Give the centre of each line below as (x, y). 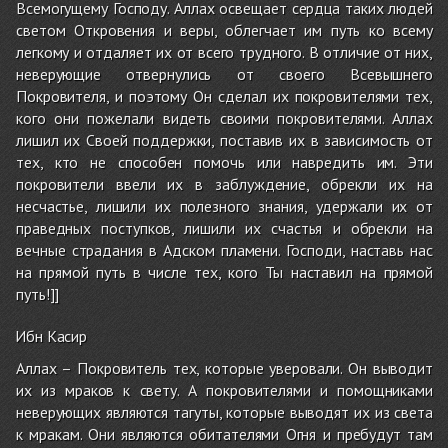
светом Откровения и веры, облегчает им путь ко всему (224, 29)
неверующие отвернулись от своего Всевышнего (224, 73)
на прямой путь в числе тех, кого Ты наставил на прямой (224, 271)
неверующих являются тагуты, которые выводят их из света (224, 411)
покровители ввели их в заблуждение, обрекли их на (224, 183)
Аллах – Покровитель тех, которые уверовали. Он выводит (224, 367)
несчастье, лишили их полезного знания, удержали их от (224, 205)
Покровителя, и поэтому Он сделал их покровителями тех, (224, 95)
